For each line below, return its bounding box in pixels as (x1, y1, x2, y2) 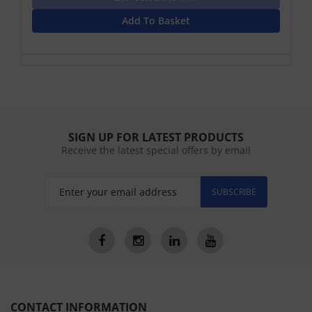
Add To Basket (122, 13, 190, 27)
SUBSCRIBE (212, 185, 256, 198)
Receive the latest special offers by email (61, 143, 251, 157)
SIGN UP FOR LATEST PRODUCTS (68, 129, 244, 145)
